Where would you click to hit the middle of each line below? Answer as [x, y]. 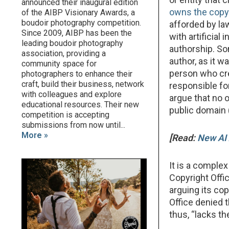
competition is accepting [65, 115]
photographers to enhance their [77, 74]
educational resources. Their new [80, 105]
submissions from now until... [73, 125]
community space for [59, 64]
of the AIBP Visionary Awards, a [78, 13]
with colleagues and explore [72, 94]
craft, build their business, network [83, 84]
